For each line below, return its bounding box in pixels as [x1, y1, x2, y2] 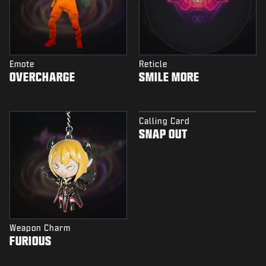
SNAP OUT [139, 127, 188, 141]
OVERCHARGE [9, 70, 75, 84]
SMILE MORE [139, 70, 199, 84]
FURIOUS [9, 234, 52, 248]
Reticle [139, 59, 167, 69]
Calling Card [139, 116, 190, 126]
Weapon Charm [9, 223, 71, 233]
